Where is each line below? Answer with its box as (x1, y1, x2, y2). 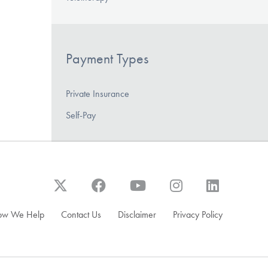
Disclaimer (118, 208, 156, 220)
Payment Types (66, 50, 148, 68)
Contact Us (61, 208, 101, 220)
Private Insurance (66, 87, 129, 99)
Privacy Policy (173, 208, 223, 220)
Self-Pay (66, 109, 96, 121)
